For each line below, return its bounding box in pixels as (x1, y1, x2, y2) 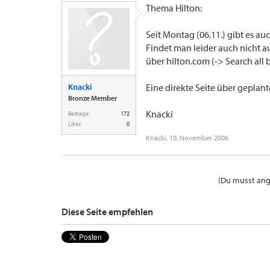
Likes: (68, 120, 82, 128)
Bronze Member (68, 93, 117, 102)
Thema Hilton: (146, 2, 202, 14)
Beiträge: (68, 110, 90, 118)
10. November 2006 (169, 133, 228, 142)
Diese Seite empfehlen (61, 206, 153, 218)
